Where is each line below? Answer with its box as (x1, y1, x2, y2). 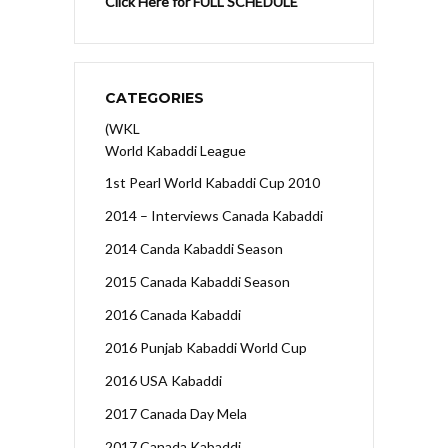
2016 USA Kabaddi (105, 371, 222, 389)
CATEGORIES (105, 88, 204, 107)
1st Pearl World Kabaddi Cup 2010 (105, 173, 320, 191)
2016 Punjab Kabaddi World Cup (105, 338, 307, 356)
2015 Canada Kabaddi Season (105, 272, 290, 290)
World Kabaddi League (105, 141, 246, 159)
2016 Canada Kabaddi (105, 305, 241, 323)
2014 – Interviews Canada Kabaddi (105, 206, 323, 224)
